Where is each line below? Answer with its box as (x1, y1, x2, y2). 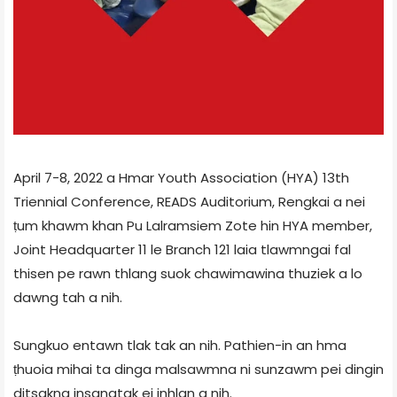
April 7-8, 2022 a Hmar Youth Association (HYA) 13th (13, 167, 349, 187)
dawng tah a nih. (13, 287, 122, 307)
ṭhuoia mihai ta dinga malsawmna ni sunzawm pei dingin (13, 359, 384, 378)
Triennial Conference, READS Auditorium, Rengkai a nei (13, 191, 365, 211)
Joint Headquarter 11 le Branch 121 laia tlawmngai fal (13, 239, 351, 259)
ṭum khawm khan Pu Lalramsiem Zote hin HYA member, (13, 215, 372, 235)
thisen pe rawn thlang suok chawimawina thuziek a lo (13, 263, 362, 283)
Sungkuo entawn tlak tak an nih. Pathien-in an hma (13, 335, 346, 354)
